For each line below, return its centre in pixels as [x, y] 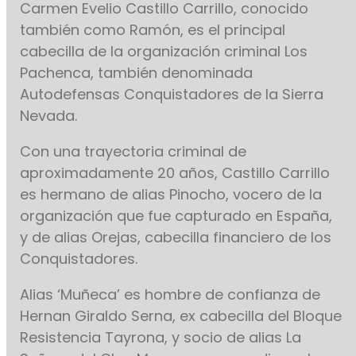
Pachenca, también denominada [137, 73]
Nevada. [51, 116]
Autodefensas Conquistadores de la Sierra [172, 95]
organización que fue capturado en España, [176, 216]
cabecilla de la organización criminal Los [164, 52]
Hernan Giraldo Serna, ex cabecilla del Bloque [181, 316]
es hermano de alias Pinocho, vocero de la [171, 195]
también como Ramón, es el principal [153, 30]
